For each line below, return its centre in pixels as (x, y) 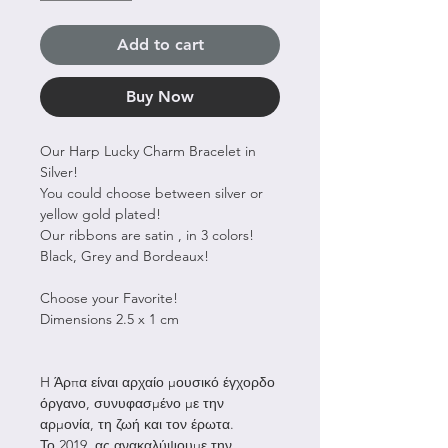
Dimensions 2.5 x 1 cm (109, 318)
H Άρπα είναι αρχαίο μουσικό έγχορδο (157, 381)
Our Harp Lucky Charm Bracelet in (148, 150)
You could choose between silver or (151, 192)
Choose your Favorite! (109, 297)
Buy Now (160, 96)
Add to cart (160, 44)
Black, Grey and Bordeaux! (124, 255)
